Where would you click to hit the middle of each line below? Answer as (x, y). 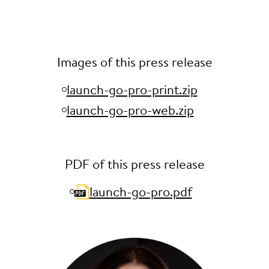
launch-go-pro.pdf (141, 192)
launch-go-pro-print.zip (132, 89)
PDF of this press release (134, 164)
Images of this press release (134, 62)
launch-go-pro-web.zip (130, 110)
